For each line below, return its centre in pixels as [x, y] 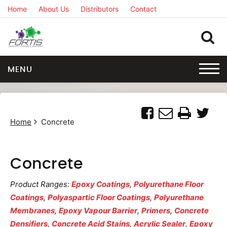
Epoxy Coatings [101, 184]
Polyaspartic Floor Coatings [99, 197]
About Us [54, 9]
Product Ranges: [41, 184]
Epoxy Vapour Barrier [98, 211]
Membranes [32, 211]
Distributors [100, 9]
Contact [143, 9]
